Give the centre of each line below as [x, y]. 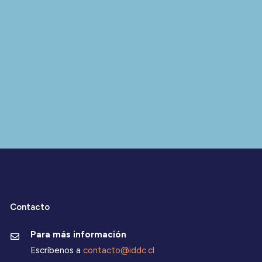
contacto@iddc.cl [118, 250]
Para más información [78, 235]
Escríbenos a [56, 250]
